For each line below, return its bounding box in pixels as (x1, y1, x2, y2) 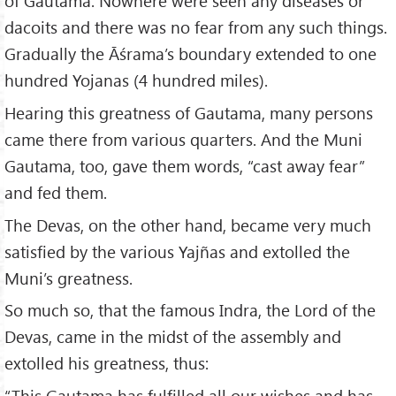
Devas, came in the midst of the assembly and (4, 325, 341, 348)
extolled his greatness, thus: (4, 352, 209, 375)
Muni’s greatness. (4, 266, 133, 289)
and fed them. (4, 180, 107, 203)
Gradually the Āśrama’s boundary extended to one (4, 42, 377, 65)
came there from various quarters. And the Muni (4, 127, 362, 150)
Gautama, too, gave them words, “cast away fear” (4, 154, 365, 177)
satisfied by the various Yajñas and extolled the (4, 240, 350, 263)
